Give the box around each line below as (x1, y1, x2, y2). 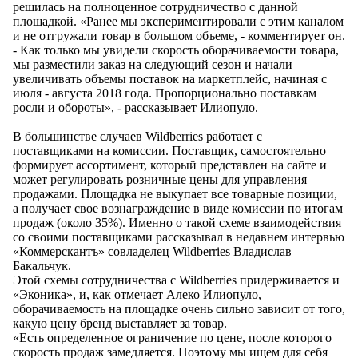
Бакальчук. (13, 259, 71, 273)
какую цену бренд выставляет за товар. (13, 316, 227, 331)
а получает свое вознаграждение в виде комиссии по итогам (13, 201, 343, 216)
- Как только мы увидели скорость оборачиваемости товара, (13, 43, 339, 58)
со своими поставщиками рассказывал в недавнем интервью (13, 230, 344, 245)
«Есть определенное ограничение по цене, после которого (13, 331, 332, 345)
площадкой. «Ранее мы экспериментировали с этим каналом (13, 14, 344, 29)
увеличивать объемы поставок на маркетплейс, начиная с (13, 72, 327, 86)
